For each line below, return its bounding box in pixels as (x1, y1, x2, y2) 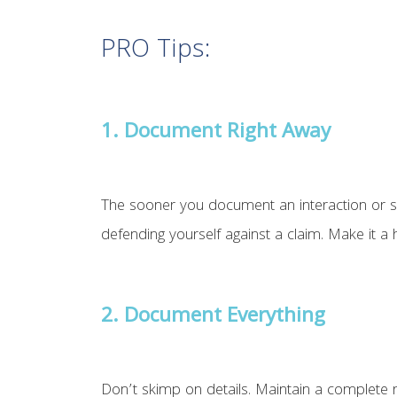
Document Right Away (124, 116, 331, 152)
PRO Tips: (101, 30, 211, 74)
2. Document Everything (101, 300, 326, 336)
